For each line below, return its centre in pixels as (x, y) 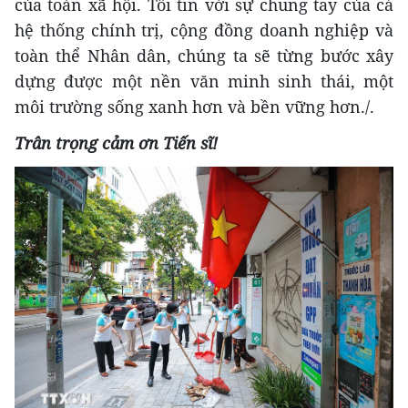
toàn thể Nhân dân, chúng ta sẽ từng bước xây (204, 55)
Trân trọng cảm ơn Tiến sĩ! (116, 143)
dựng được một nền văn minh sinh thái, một (204, 81)
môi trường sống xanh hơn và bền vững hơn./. (194, 106)
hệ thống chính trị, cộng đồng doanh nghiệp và (204, 30)
